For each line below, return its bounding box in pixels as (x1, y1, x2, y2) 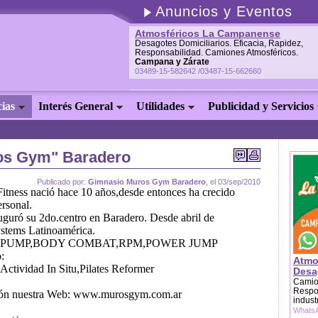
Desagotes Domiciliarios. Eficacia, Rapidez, (135, 38, 303, 48)
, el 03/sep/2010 (206, 177, 261, 186)
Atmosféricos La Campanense (135, 28, 280, 39)
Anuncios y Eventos (155, 4, 292, 19)
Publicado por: (37, 177, 88, 186)
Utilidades (136, 100, 185, 112)
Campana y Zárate (135, 57, 209, 67)
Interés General (38, 100, 113, 112)
